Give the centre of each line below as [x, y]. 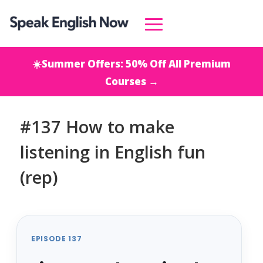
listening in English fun [112, 152]
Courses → [131, 81]
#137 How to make [97, 127]
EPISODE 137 [56, 239]
